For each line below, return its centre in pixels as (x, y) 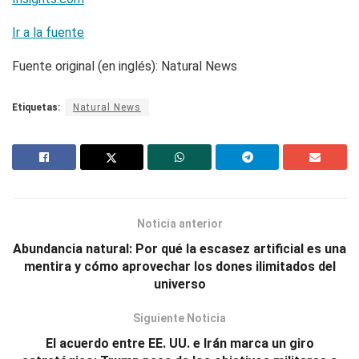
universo (179, 284)
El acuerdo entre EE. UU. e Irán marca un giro (179, 344)
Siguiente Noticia (179, 319)
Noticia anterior (179, 224)
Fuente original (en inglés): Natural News (125, 67)
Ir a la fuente (48, 33)
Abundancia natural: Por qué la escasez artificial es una (179, 249)
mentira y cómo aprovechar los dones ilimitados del (179, 267)
